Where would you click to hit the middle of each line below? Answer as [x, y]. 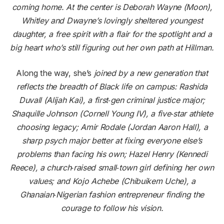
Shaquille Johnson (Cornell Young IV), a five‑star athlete [112, 114]
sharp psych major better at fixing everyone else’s [112, 141]
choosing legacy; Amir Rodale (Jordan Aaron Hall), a [112, 127]
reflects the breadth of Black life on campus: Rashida [112, 87]
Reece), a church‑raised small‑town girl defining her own [112, 168]
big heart [27, 48]
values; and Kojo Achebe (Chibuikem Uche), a [112, 181]
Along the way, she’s [54, 73]
